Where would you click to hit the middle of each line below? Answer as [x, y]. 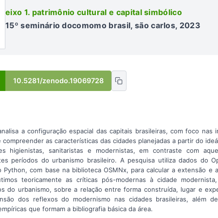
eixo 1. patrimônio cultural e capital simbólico [94, 12]
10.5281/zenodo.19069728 [58, 81]
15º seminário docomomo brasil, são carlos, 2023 [103, 26]
